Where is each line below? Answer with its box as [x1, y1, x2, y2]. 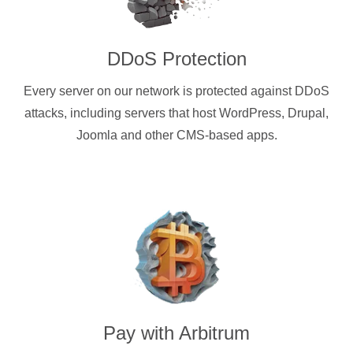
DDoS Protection [106, 47, 247, 69]
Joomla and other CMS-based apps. [76, 128, 277, 142]
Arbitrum [179, 321, 250, 344]
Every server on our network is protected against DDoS [24, 84, 329, 98]
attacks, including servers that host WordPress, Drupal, [24, 106, 329, 120]
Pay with [103, 321, 179, 344]
